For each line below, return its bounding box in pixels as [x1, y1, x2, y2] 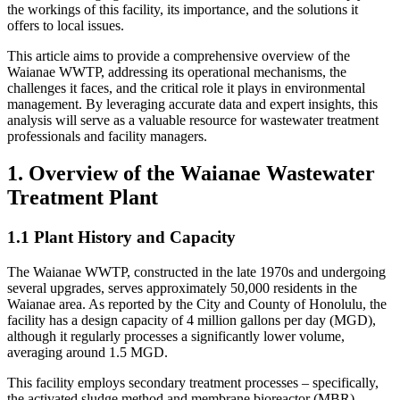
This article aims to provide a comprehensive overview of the [7, 47, 350, 63]
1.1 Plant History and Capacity [7, 228, 236, 247]
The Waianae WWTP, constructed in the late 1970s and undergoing [7, 264, 386, 280]
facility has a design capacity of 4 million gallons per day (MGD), [7, 312, 376, 329]
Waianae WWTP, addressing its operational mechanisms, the [7, 63, 346, 79]
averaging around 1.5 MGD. [7, 345, 168, 361]
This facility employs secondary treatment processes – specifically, [7, 375, 379, 391]
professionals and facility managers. [7, 128, 207, 144]
